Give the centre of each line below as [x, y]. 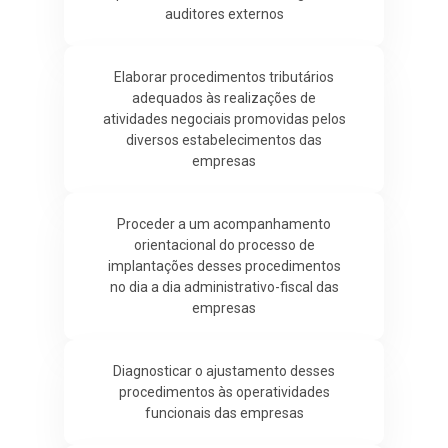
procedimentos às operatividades [224, 391]
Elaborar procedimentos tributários [224, 76]
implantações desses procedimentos [224, 265]
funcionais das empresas [224, 412]
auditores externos [224, 13]
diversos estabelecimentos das [224, 139]
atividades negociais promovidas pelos [224, 118]
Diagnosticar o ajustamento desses [224, 370]
